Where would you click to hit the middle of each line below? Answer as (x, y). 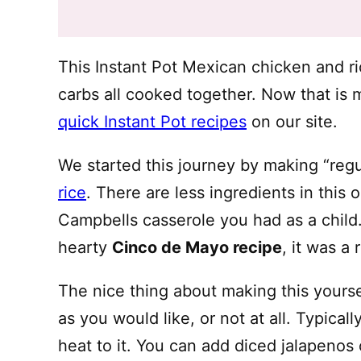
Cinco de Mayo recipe (197, 247)
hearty (85, 247)
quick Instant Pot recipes (152, 122)
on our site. (292, 122)
